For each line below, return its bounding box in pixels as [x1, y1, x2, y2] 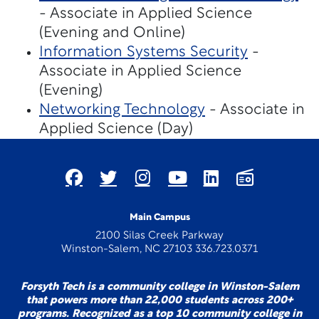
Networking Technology [39, 103, 205, 117]
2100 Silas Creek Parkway [95, 231, 224, 241]
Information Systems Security [39, 45, 248, 60]
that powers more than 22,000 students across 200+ [26, 296, 293, 306]
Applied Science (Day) [39, 122, 193, 137]
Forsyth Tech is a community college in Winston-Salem [20, 282, 299, 293]
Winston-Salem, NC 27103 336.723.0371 [61, 244, 258, 255]
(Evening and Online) [39, 26, 185, 41]
